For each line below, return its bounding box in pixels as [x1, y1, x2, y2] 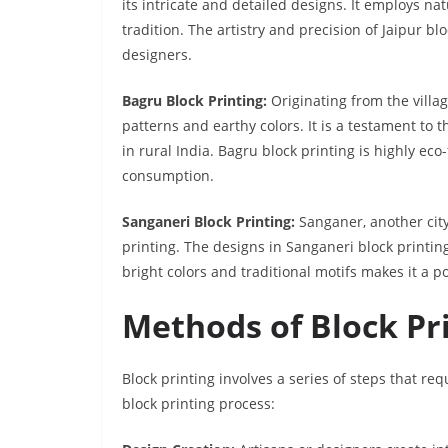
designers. [122, 45, 192, 65]
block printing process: [122, 394, 275, 414]
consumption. [122, 166, 214, 186]
